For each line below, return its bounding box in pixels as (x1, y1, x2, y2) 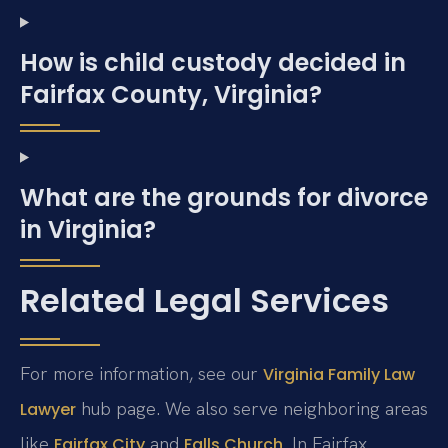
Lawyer (20, 397, 76, 421)
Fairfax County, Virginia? (20, 77, 322, 111)
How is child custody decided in (20, 45, 406, 79)
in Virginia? (20, 212, 156, 246)
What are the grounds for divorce (20, 180, 428, 214)
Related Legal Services (20, 277, 389, 323)
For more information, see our (20, 361, 263, 385)
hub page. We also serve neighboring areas (76, 396, 428, 420)
